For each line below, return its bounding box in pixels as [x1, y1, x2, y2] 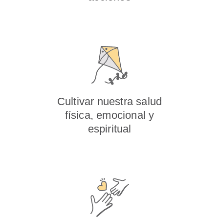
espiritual [88, 123, 131, 135]
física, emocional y [65, 109, 154, 121]
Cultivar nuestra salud [57, 95, 162, 108]
